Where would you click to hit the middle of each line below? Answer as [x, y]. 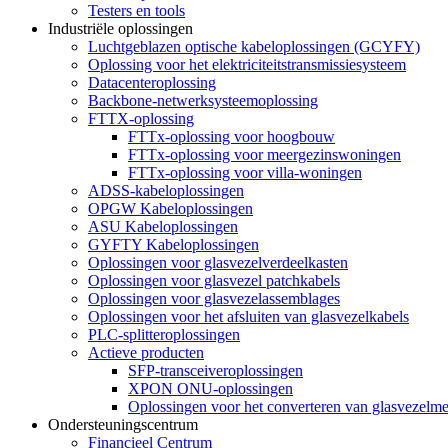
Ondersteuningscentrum [123, 424]
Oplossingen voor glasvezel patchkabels [214, 280]
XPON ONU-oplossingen [210, 388]
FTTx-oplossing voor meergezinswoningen [264, 154]
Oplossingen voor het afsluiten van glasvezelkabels [248, 316]
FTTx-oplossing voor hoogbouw [231, 136]
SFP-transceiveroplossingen [215, 370]
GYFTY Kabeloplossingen [173, 244]
